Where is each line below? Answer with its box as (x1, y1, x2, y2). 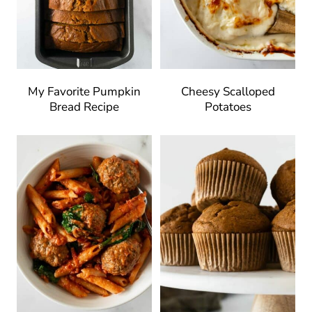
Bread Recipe (49, 99, 119, 116)
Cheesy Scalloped (180, 84, 275, 100)
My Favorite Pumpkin (28, 84, 141, 100)
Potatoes (204, 99, 251, 116)
